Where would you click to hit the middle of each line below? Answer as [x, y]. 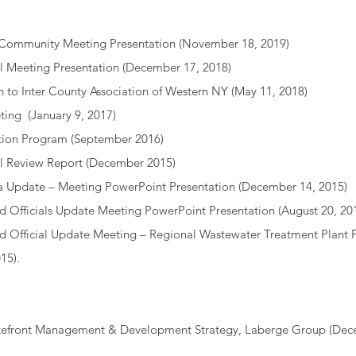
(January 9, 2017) [69, 115]
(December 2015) [131, 163]
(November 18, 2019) [232, 43]
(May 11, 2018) [268, 91]
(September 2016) [117, 139]
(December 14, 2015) [291, 186]
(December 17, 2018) [175, 67]
